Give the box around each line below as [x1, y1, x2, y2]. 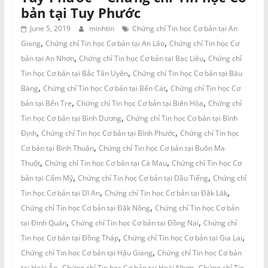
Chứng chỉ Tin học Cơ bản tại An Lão [45, 38, 165, 49]
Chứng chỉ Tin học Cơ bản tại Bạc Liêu [78, 53, 203, 64]
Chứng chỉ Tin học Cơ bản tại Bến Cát [42, 83, 166, 94]
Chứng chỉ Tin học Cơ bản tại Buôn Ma [98, 143, 225, 154]
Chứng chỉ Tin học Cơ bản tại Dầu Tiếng [77, 173, 208, 184]
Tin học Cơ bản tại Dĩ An [20, 188, 100, 199]
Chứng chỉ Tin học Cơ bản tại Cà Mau [44, 158, 167, 169]
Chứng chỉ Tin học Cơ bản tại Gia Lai [123, 233, 242, 243]
